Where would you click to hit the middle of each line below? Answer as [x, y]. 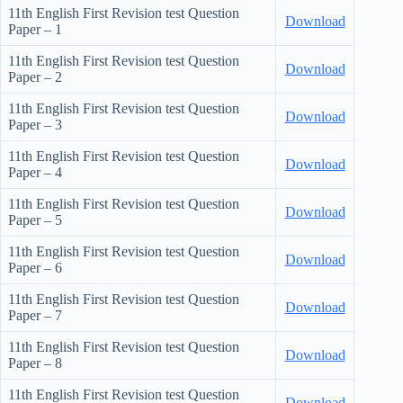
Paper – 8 [35, 363]
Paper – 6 [35, 268]
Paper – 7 [35, 316]
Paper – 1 [35, 30]
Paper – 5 [35, 220]
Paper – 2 [35, 77]
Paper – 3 [35, 125]
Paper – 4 [35, 173]
